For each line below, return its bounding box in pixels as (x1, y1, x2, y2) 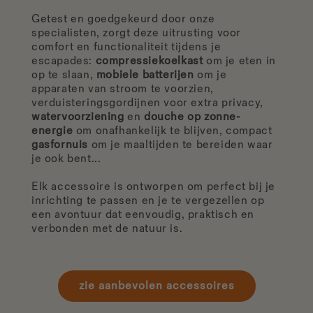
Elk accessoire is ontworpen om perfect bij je (31, 180, 276, 194)
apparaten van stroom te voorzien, (31, 82, 214, 96)
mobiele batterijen (96, 68, 194, 82)
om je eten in (203, 54, 276, 68)
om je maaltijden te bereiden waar (88, 138, 273, 152)
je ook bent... (31, 152, 104, 166)
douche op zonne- (144, 110, 241, 124)
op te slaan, (31, 68, 96, 82)
